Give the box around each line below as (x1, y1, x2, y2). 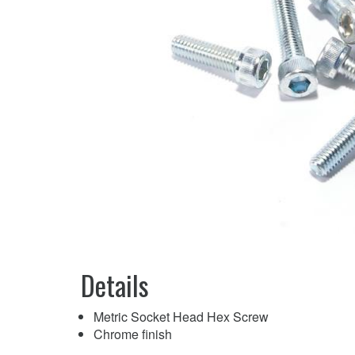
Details (81, 265, 149, 306)
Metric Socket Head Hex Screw (94, 307, 269, 326)
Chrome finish (94, 325, 172, 344)
